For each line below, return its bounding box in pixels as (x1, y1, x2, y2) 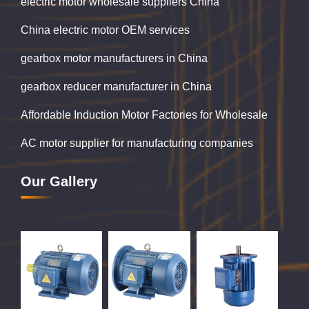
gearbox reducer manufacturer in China (21, 81, 212, 93)
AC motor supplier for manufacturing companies (21, 137, 253, 150)
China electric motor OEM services (21, 24, 190, 37)
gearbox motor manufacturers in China (21, 52, 208, 65)
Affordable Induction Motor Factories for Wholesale (21, 109, 268, 121)
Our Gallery (21, 174, 97, 190)
